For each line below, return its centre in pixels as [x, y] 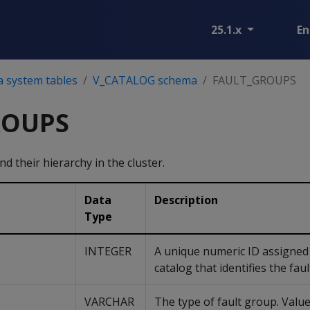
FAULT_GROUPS [254, 80]
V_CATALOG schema [145, 80]
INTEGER [108, 251]
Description [186, 200]
